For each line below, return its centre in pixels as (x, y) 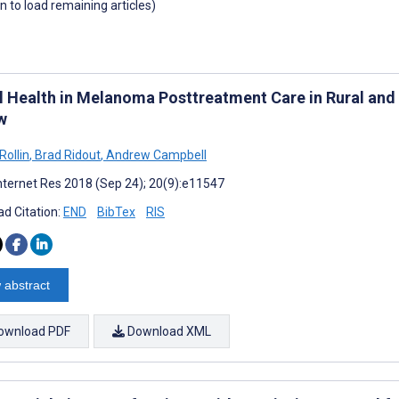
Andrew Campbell (155, 155)
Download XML (168, 331)
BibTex (116, 212)
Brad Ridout (66, 155)
